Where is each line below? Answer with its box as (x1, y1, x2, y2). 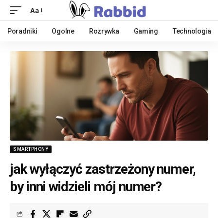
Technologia (172, 27, 211, 35)
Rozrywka (89, 27, 119, 35)
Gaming (133, 27, 158, 35)
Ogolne (52, 27, 74, 35)
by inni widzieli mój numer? (10, 178, 162, 195)
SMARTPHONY (13, 146, 48, 152)
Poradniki (7, 27, 37, 35)
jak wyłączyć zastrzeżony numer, (10, 161, 196, 177)
